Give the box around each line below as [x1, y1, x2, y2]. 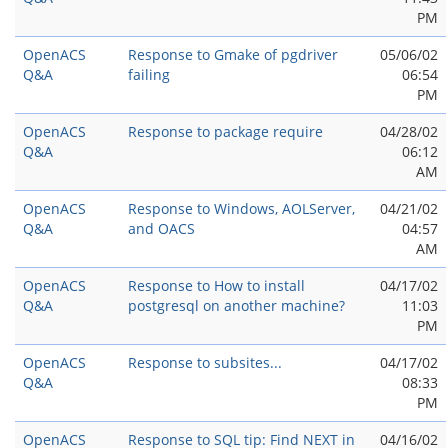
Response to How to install [128, 276, 305, 295]
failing [128, 65, 170, 84]
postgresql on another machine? [128, 296, 345, 315]
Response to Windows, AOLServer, [128, 199, 355, 218]
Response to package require [128, 122, 323, 141]
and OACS [128, 219, 195, 238]
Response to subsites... [128, 353, 282, 372]
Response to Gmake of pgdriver [128, 45, 338, 64]
